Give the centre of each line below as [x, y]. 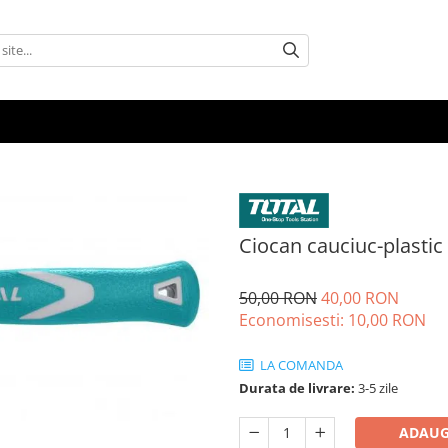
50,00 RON [278, 298]
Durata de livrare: [297, 388]
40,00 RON [360, 298]
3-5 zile [376, 388]
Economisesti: [293, 320]
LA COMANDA [300, 365]
